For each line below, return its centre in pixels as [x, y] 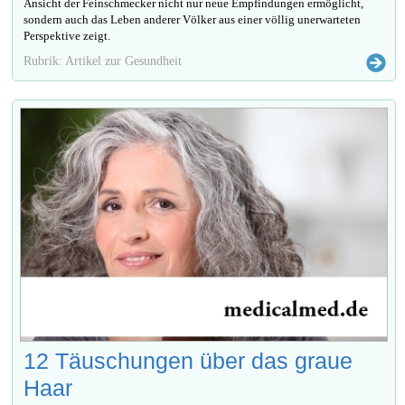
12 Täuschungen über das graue [188, 361]
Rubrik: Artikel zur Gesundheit [103, 60]
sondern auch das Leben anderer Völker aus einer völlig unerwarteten [193, 19]
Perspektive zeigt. [67, 35]
